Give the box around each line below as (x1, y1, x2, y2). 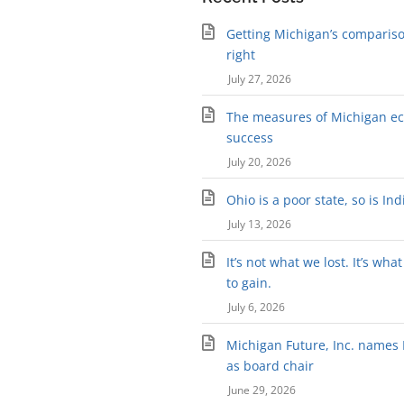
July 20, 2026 (227, 154, 291, 170)
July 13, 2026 (227, 216, 291, 233)
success (226, 129, 274, 147)
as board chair (226, 357, 315, 375)
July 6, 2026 (227, 299, 285, 316)
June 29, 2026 (227, 382, 296, 399)
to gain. (226, 274, 272, 292)
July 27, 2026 (227, 71, 291, 87)
